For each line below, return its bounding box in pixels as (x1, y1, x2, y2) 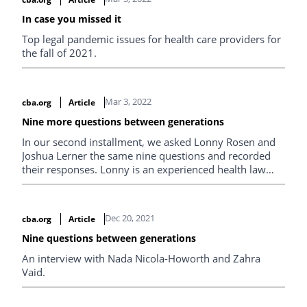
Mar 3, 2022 (104, 95, 151, 108)
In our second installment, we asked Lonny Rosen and (22, 134, 275, 149)
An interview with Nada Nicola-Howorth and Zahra (22, 251, 260, 265)
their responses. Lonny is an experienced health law (22, 162, 266, 176)
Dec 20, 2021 (104, 211, 155, 224)
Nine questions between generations (22, 231, 196, 245)
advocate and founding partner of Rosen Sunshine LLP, (22, 175, 280, 190)
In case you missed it (22, 12, 121, 25)
